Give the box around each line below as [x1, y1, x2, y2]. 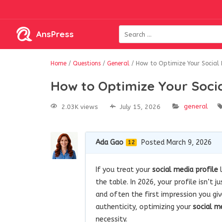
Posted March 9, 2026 [141, 138, 212, 147]
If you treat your [96, 165, 152, 174]
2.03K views [61, 103, 98, 111]
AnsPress [36, 29, 74, 39]
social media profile [152, 165, 218, 174]
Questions [73, 60, 101, 67]
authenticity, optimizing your [96, 202, 193, 211]
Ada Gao [96, 138, 123, 147]
